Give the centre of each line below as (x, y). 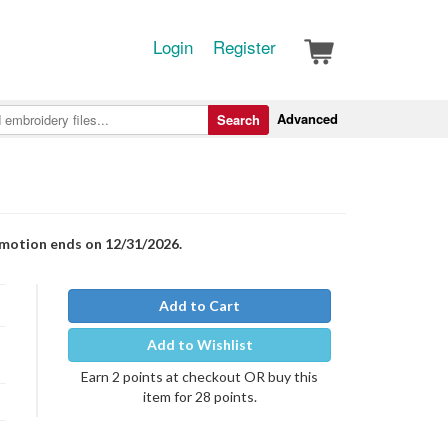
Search (238, 119)
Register (244, 46)
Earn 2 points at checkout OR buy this (199, 376)
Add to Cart (199, 305)
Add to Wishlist (199, 344)
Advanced (307, 118)
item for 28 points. (199, 396)
